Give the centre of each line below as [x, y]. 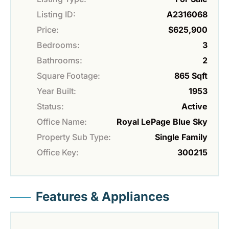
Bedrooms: [58, 45]
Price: [48, 30]
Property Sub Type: [74, 137]
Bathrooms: [60, 61]
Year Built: [56, 91]
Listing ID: [56, 15]
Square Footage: [68, 76]
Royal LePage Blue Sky [162, 122]
